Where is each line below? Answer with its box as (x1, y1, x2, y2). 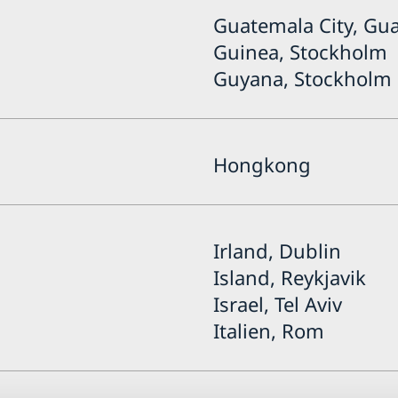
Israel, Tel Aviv (212, 290, 342, 317)
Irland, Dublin (212, 236, 341, 264)
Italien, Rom (212, 316, 324, 344)
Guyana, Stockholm (212, 64, 392, 92)
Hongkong (212, 150, 311, 178)
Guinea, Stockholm (212, 37, 387, 65)
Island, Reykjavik (212, 263, 366, 291)
